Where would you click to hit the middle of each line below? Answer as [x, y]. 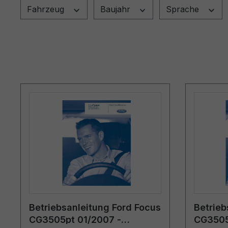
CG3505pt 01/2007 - [75, 219]
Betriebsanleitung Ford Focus [95, 207]
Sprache [184, 9]
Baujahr [116, 9]
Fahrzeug [47, 9]
